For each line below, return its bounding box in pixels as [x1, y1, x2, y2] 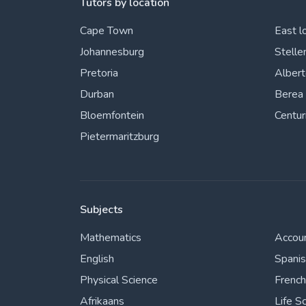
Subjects [80, 202, 123, 217]
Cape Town [80, 23, 133, 38]
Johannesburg [80, 44, 144, 59]
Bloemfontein [80, 108, 144, 123]
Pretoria [80, 66, 118, 81]
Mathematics [80, 230, 141, 245]
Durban [80, 87, 114, 102]
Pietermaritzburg [80, 129, 159, 144]
